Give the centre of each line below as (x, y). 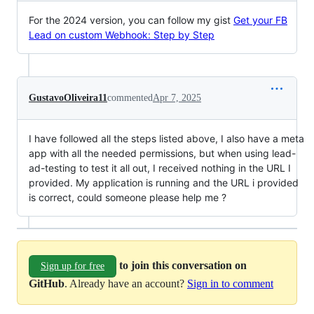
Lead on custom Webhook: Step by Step (122, 34)
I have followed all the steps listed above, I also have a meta (166, 138)
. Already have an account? (126, 283)
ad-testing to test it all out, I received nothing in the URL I (160, 168)
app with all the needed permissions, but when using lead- (162, 153)
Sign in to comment (230, 283)
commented (130, 97)
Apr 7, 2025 (177, 97)
